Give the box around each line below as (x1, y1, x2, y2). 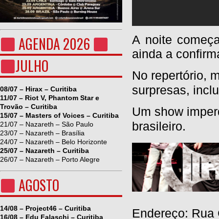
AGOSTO (15, 175, 59, 195)
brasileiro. (132, 119, 186, 133)
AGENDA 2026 (18, 34, 90, 54)
